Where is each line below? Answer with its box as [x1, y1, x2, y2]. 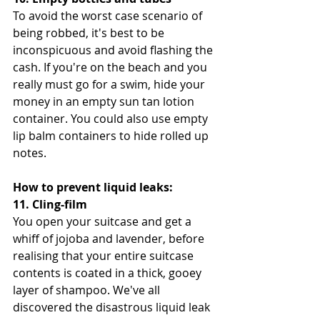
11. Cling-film [13, 196, 87, 212]
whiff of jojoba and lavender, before [13, 230, 207, 246]
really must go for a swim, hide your [13, 76, 208, 92]
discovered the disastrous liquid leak [13, 299, 213, 315]
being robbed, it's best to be [13, 24, 167, 41]
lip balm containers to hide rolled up [13, 127, 211, 144]
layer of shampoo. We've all [13, 281, 163, 298]
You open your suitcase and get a [13, 213, 194, 229]
